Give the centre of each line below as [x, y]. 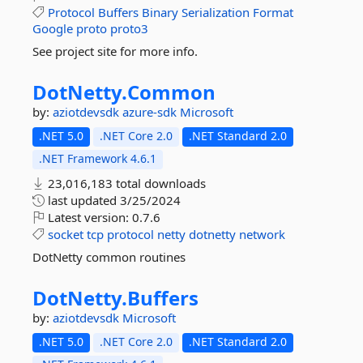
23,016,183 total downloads [125, 183]
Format [273, 12]
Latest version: [88, 217]
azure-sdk [151, 112]
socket [66, 234]
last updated [82, 200]
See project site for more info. [115, 51]
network [262, 234]
